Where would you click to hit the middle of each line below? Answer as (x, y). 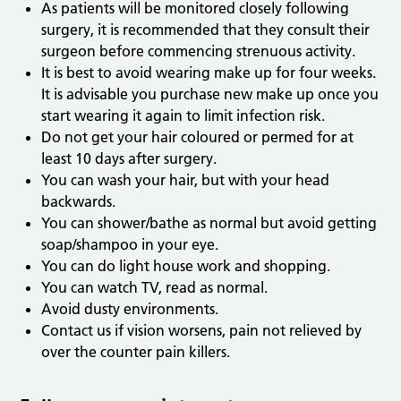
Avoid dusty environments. (130, 309)
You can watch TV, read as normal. (155, 288)
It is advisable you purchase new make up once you (210, 94)
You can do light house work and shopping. (186, 266)
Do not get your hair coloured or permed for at (198, 137)
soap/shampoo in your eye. (130, 245)
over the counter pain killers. (136, 352)
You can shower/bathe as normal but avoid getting (209, 223)
